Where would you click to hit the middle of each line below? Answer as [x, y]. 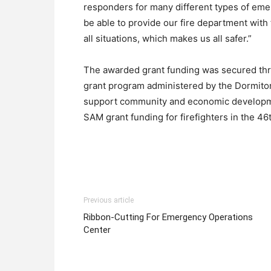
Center [97, 230]
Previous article [109, 200]
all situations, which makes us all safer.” [168, 38]
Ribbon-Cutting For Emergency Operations [168, 217]
